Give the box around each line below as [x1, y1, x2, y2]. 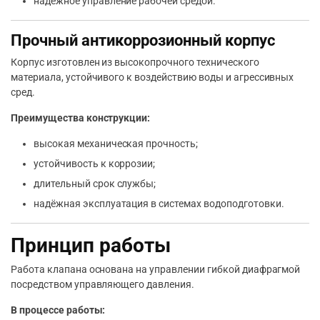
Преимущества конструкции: [11, 112, 151, 124]
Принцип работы [11, 234, 171, 258]
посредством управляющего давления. [11, 279, 194, 291]
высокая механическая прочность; [34, 138, 199, 150]
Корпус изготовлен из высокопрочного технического [11, 56, 259, 69]
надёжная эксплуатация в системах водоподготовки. [34, 198, 284, 210]
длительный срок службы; [34, 178, 156, 190]
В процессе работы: [11, 304, 106, 316]
